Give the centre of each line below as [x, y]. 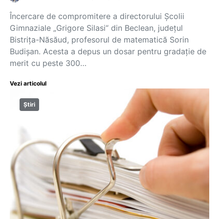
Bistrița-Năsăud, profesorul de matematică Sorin [99, 40]
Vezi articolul [28, 83]
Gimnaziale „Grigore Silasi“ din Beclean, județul [96, 28]
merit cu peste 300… [48, 63]
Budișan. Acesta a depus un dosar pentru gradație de [108, 51]
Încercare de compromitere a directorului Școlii [97, 16]
